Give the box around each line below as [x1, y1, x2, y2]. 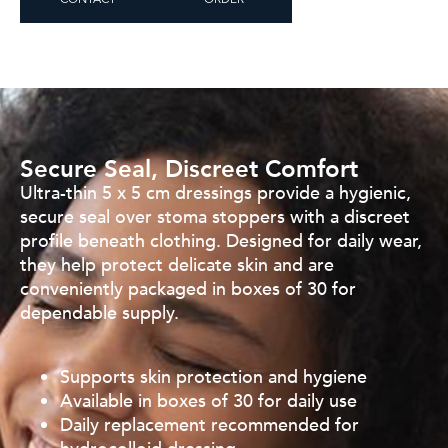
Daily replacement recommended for [60, 413, 359, 439]
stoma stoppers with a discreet [157, 205, 410, 231]
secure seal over [20, 205, 157, 231]
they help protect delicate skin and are [20, 253, 334, 279]
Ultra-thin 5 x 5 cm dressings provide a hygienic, [20, 181, 411, 207]
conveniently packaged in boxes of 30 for [20, 277, 356, 303]
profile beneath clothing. [20, 229, 226, 255]
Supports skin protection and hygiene [60, 365, 367, 391]
